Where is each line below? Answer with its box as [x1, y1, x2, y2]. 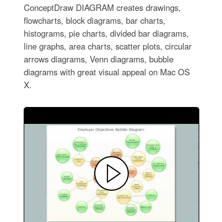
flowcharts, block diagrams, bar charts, [23, 14, 166, 27]
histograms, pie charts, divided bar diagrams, [23, 27, 189, 40]
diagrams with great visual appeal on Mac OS [23, 66, 190, 78]
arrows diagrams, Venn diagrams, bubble [23, 53, 173, 65]
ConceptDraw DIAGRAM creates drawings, [23, 1, 181, 14]
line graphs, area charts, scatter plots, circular [23, 40, 192, 53]
